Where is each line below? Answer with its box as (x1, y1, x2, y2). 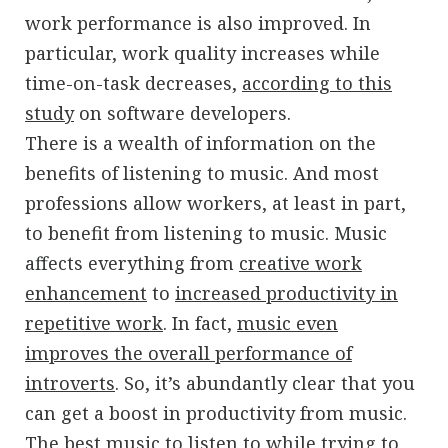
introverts (25, 370, 115, 395)
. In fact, (163, 310, 237, 335)
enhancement (25, 280, 147, 305)
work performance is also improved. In (25, 10, 371, 35)
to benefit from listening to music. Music (25, 220, 387, 245)
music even (237, 310, 338, 335)
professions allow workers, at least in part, (25, 190, 406, 215)
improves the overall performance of (25, 340, 352, 365)
